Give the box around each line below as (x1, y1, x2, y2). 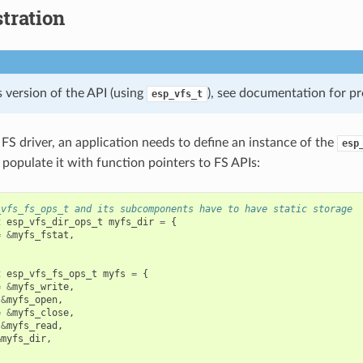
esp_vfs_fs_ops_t (6, 267, 97, 280)
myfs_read (6, 319, 58, 331)
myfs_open (6, 293, 58, 305)
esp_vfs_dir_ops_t (6, 216, 103, 228)
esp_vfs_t (151, 88, 203, 100)
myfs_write (11, 280, 69, 293)
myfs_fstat (11, 228, 69, 241)
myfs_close (11, 306, 69, 318)
